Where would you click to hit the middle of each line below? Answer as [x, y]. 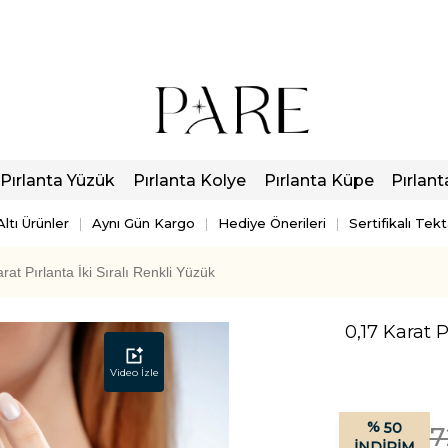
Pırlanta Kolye [189, 180]
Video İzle [134, 372]
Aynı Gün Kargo [143, 223]
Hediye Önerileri [272, 223]
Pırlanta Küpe [318, 180]
